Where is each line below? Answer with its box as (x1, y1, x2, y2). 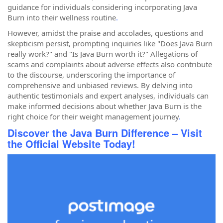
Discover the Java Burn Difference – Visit (7, 125, 202, 140)
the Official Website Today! (7, 136, 135, 151)
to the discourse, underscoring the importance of (7, 70, 175, 80)
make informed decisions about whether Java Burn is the (7, 101, 202, 111)
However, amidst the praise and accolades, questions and (7, 28, 203, 38)
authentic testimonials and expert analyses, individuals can (7, 91, 209, 101)
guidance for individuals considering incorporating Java (7, 1, 197, 12)
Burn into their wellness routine (7, 12, 116, 22)
